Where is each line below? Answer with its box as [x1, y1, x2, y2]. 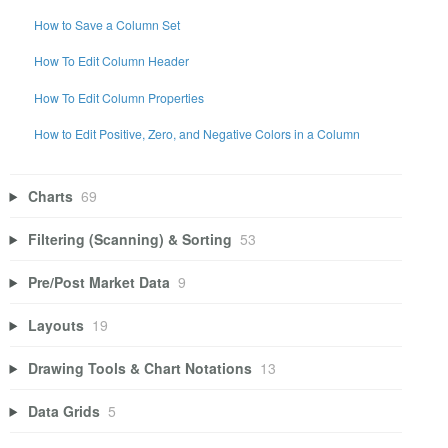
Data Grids [28, 400, 101, 421]
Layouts [28, 314, 85, 335]
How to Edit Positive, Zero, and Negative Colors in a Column [34, 124, 361, 142]
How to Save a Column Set [34, 15, 181, 33]
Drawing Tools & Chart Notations [28, 357, 253, 378]
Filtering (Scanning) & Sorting [28, 228, 233, 249]
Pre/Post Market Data [28, 271, 171, 292]
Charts [28, 185, 74, 206]
